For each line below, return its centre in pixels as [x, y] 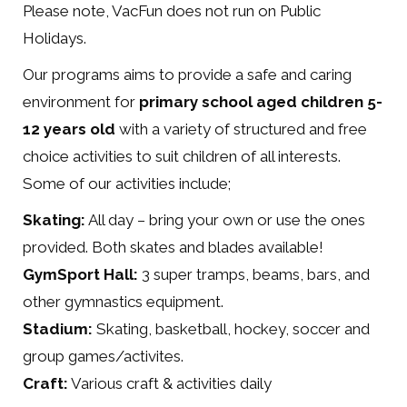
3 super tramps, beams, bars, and [254, 274]
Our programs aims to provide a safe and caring [187, 74]
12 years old [69, 129]
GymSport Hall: [80, 274]
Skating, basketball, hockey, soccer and [231, 329]
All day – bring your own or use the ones [225, 220]
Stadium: [58, 329]
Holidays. [55, 38]
